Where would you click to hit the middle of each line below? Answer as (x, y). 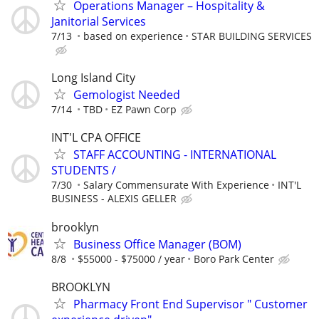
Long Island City (93, 78)
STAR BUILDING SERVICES (252, 36)
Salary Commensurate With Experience (176, 185)
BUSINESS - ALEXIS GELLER (114, 199)
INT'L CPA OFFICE (96, 138)
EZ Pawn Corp (144, 110)
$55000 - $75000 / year (131, 258)
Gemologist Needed (127, 95)
